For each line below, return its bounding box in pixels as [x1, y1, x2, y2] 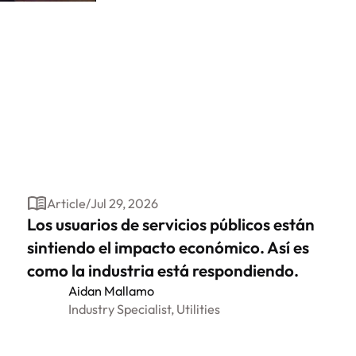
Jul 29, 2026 [90, 195, 158, 211]
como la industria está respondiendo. [27, 260, 300, 281]
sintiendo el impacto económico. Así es [27, 237, 310, 258]
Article [46, 195, 86, 211]
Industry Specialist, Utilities [68, 301, 220, 318]
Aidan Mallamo [68, 283, 154, 300]
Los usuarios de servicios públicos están [27, 214, 315, 235]
